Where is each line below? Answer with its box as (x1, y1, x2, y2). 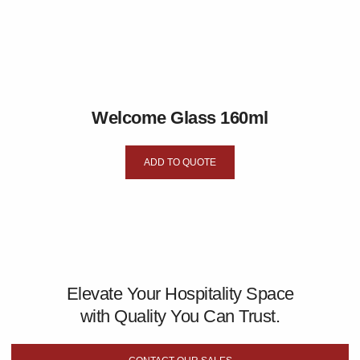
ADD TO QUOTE (144, 156, 216, 168)
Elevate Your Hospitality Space (66, 283, 294, 304)
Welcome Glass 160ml (92, 107, 268, 128)
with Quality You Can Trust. (80, 305, 280, 326)
